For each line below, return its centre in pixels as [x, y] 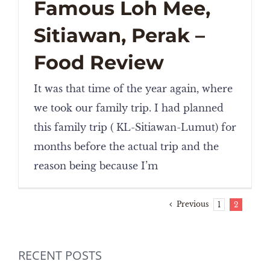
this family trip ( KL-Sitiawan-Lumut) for [135, 127]
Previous [193, 204]
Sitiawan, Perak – [119, 36]
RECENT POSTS [60, 256]
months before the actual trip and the [126, 147]
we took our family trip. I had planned [129, 108]
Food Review [99, 63]
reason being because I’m [96, 166]
